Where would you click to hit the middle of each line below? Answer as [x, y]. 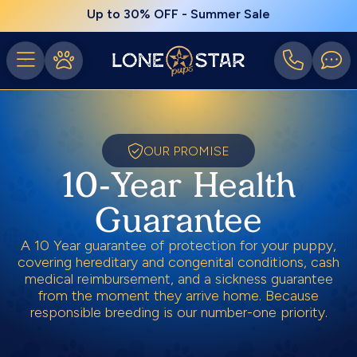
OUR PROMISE [186, 151]
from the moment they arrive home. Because [178, 296]
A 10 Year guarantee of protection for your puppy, [178, 245]
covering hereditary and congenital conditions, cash [178, 262]
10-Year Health [178, 184]
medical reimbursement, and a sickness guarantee [178, 279]
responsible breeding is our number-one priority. [178, 312]
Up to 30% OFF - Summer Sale [178, 14]
